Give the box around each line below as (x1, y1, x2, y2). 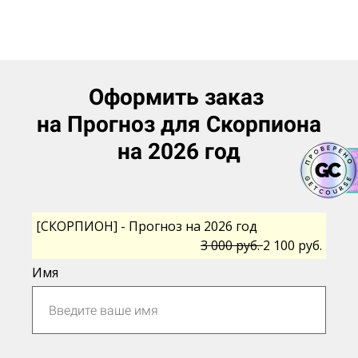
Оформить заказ (89, 84, 269, 110)
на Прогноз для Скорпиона (37, 111, 321, 137)
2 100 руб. (263, 237, 322, 254)
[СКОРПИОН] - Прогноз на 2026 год (36, 217, 257, 235)
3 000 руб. (201, 237, 263, 254)
